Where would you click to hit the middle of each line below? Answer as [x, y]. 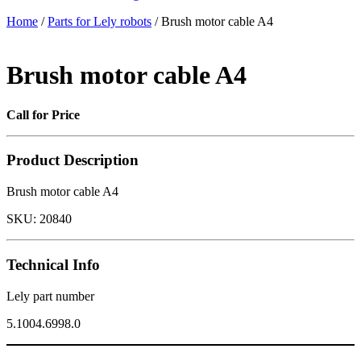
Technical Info [53, 264]
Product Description [73, 160]
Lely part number [50, 296]
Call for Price [43, 114]
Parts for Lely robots [100, 21]
